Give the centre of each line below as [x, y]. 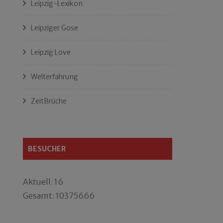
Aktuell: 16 [43, 182]
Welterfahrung [55, 77]
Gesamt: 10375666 [59, 196]
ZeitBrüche [49, 101]
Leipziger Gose [55, 28]
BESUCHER [47, 149]
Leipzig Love [51, 52]
